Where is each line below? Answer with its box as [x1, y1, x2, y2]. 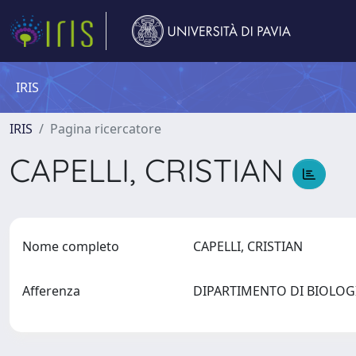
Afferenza [22, 282, 80, 300]
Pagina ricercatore [50, 120, 161, 137]
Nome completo [22, 238, 119, 255]
